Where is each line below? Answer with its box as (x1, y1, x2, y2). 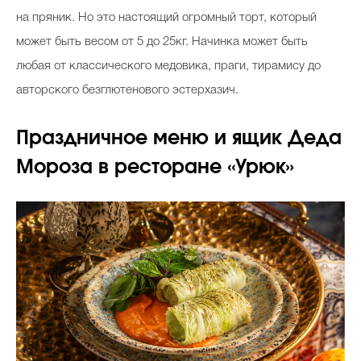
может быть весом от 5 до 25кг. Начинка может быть (16, 35, 308, 48)
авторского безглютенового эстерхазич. (16, 84, 239, 96)
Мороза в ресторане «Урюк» (16, 157, 294, 177)
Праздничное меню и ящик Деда (16, 128, 342, 148)
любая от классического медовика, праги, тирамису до (16, 60, 321, 72)
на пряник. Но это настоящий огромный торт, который (16, 11, 317, 23)
